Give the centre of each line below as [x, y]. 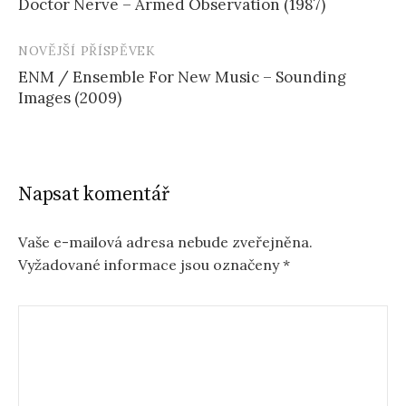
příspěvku [68, 16]
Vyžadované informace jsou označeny [150, 264]
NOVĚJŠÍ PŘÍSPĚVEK [87, 50]
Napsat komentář [94, 194]
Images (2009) [70, 97]
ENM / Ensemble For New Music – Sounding [182, 77]
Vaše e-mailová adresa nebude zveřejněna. [165, 242]
